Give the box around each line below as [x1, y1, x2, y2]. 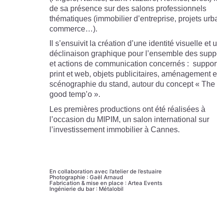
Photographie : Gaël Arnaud [49, 174, 123, 181]
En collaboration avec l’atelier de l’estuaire [49, 168, 162, 175]
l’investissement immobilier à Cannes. [49, 125, 180, 134]
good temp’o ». [49, 90, 100, 98]
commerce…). [49, 24, 97, 33]
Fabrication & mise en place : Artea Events [49, 180, 162, 186]
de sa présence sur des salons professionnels [49, 4, 206, 13]
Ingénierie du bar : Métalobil [49, 186, 124, 192]
